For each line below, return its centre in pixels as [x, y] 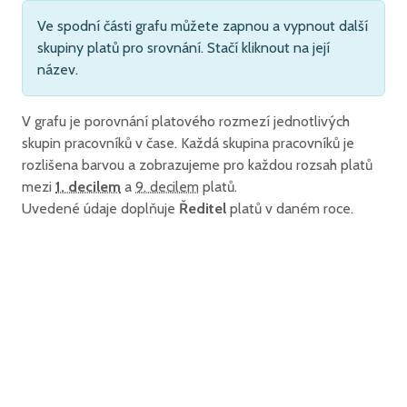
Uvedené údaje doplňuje [100, 208]
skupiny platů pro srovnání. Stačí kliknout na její [184, 47]
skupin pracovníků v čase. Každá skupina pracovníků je [188, 143]
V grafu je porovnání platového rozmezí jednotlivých [186, 121]
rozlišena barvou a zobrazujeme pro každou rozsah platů [197, 164]
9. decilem [167, 186]
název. [58, 69]
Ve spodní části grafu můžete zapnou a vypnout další [203, 25]
